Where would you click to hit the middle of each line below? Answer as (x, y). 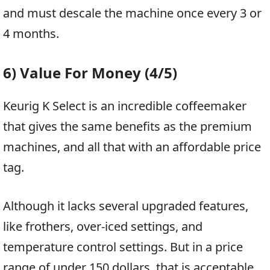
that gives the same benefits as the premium (127, 126)
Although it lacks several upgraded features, (126, 206)
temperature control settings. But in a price (123, 246)
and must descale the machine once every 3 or (132, 13)
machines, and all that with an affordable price (132, 146)
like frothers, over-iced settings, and (103, 226)
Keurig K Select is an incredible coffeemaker (125, 105)
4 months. (31, 33)
